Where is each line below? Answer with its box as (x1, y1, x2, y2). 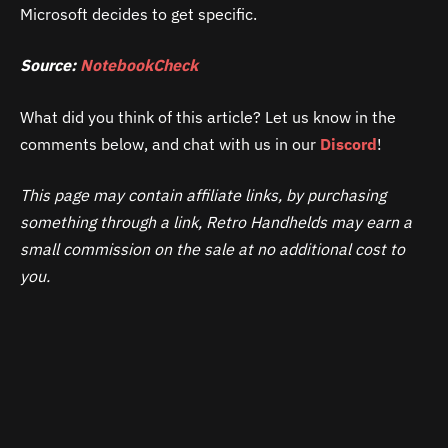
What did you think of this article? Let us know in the (20, 106, 396, 127)
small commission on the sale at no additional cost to (20, 239, 405, 260)
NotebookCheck (80, 55, 198, 76)
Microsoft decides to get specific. (20, 3, 257, 24)
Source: (20, 55, 80, 76)
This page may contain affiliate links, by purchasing (20, 185, 386, 206)
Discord (320, 133, 377, 154)
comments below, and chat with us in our (20, 133, 320, 154)
